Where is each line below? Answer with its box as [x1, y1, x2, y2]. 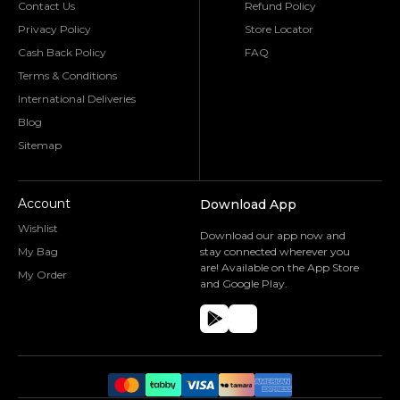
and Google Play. [200, 276, 287, 290]
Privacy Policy [18, 21, 91, 36]
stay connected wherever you [200, 244, 350, 258]
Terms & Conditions [18, 68, 117, 82]
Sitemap [18, 137, 62, 152]
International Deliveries [18, 91, 136, 105]
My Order [18, 267, 67, 281]
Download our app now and [200, 228, 346, 242]
